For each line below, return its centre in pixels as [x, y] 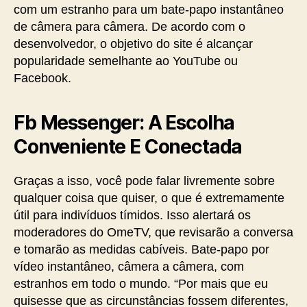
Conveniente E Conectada [128, 147]
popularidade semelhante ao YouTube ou [126, 61]
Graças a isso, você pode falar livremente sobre [144, 181]
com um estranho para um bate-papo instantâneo [149, 10]
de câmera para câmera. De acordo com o [130, 27]
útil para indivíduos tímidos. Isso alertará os [132, 215]
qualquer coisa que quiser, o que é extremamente [149, 198]
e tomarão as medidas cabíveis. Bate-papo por [142, 249]
